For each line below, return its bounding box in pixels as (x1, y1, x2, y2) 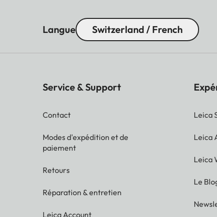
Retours (43, 165, 70, 175)
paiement (43, 142, 76, 153)
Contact (43, 109, 71, 120)
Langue (43, 23, 76, 35)
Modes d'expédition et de (43, 132, 128, 142)
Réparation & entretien (43, 187, 122, 197)
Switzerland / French (92, 23, 183, 35)
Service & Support (43, 80, 121, 93)
